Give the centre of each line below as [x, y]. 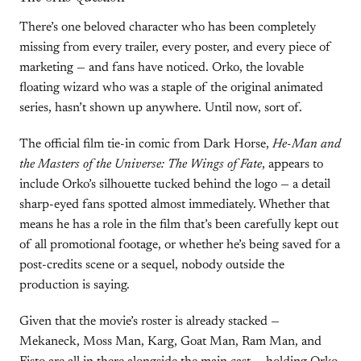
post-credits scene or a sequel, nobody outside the [152, 265]
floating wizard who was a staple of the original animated [171, 88]
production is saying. [75, 285]
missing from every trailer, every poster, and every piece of [175, 48]
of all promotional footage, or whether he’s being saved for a [180, 245]
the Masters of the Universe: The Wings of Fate [141, 164]
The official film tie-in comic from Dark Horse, [146, 144]
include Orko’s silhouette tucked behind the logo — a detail [175, 185]
